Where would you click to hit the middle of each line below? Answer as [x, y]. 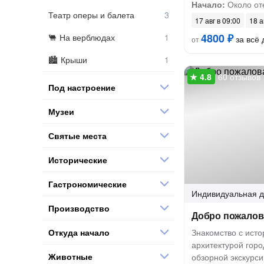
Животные [70, 256]
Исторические [78, 159]
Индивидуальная [224, 193]
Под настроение [82, 87]
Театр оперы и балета [91, 15]
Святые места [77, 135]
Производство [79, 208]
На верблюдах [87, 37]
